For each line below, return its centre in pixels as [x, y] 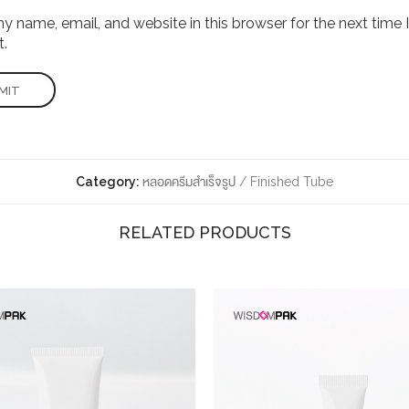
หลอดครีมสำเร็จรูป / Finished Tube [238, 182]
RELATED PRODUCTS [204, 233]
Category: [109, 182]
